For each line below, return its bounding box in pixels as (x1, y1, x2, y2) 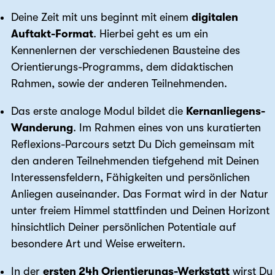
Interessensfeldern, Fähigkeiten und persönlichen (11, 171, 250, 184)
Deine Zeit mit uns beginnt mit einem (11, 11, 192, 24)
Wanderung (11, 122, 73, 134)
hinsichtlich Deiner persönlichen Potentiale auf (11, 221, 236, 234)
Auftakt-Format (11, 28, 93, 41)
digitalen (192, 11, 238, 24)
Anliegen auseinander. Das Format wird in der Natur (11, 188, 268, 201)
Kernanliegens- (186, 105, 265, 118)
